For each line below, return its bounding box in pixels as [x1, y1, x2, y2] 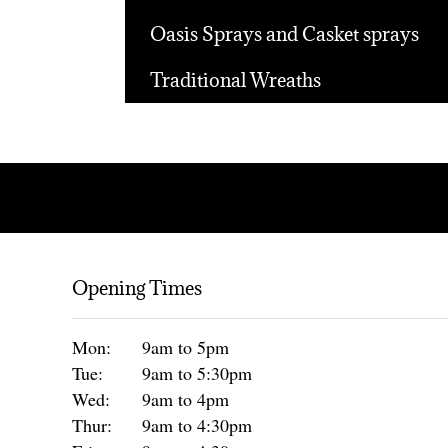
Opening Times [72, 275, 202, 300]
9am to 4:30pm [142, 412, 252, 437]
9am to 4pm [142, 386, 229, 411]
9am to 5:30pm [142, 360, 252, 385]
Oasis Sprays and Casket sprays [149, 21, 419, 46]
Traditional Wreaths [149, 67, 321, 92]
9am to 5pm [142, 334, 229, 359]
